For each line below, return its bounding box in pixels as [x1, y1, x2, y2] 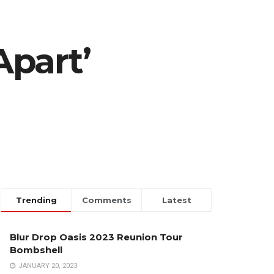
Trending [15, 195, 57, 206]
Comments [81, 195, 131, 206]
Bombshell [10, 244, 62, 256]
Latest [161, 195, 191, 206]
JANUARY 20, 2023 [17, 262, 77, 270]
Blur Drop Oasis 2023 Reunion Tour [10, 231, 183, 243]
